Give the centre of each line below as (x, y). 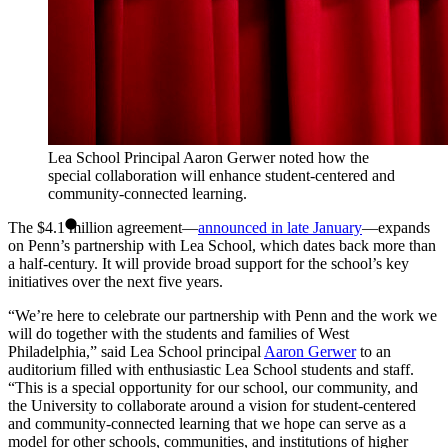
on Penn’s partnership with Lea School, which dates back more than (222, 246)
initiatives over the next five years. (115, 282)
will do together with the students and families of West (178, 334)
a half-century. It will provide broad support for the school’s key (208, 264)
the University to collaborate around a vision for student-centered (212, 406)
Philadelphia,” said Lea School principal (136, 352)
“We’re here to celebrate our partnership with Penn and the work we (222, 316)
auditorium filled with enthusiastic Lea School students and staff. (211, 370)
